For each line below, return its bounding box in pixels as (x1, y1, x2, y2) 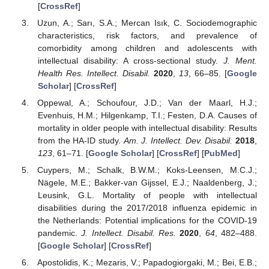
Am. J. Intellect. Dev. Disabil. (123, 135, 233, 145)
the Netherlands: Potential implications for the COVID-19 (37, 215, 257, 225)
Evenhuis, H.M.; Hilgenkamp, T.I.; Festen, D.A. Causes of (37, 110, 257, 120)
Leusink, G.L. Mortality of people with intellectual (37, 190, 257, 200)
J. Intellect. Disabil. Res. (81, 228, 177, 238)
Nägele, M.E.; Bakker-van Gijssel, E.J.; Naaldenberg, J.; (37, 177, 257, 187)
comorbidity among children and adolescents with (37, 43, 257, 53)
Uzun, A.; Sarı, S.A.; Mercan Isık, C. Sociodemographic (37, 17, 257, 28)
